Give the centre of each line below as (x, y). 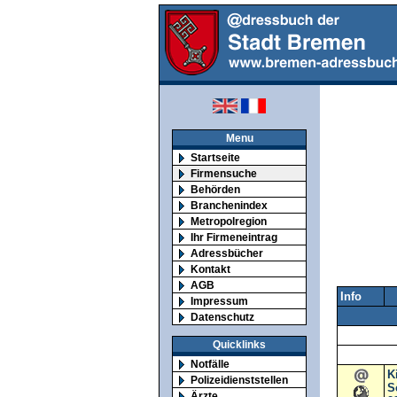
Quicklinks (239, 344)
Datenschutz (222, 317)
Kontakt (210, 269)
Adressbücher (227, 253)
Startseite (215, 157)
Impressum (219, 301)
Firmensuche (224, 173)
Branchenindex (229, 205)
